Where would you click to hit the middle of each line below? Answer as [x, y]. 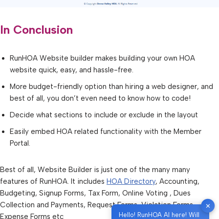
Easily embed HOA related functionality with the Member [106, 132]
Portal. [20, 143]
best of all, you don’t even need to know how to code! [100, 99]
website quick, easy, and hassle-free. [72, 70]
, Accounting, [177, 182]
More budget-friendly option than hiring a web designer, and [111, 87]
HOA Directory [131, 182]
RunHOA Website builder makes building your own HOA [102, 58]
